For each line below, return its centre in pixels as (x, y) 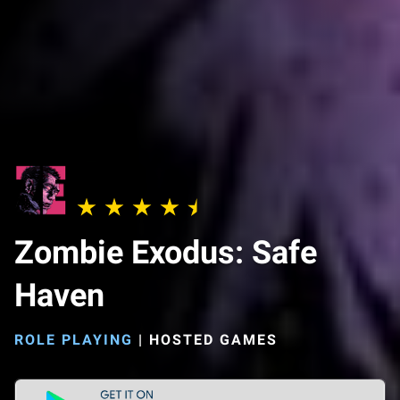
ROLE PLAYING (74, 340)
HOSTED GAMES (213, 340)
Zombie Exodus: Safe (166, 253)
